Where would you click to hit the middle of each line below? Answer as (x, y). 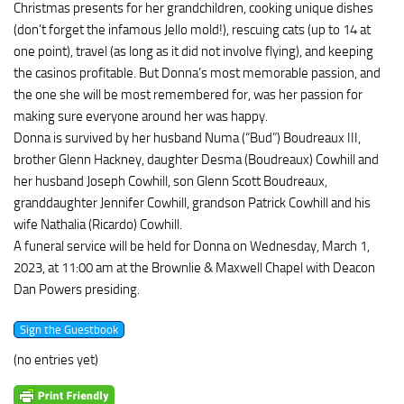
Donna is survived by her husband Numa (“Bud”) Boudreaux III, (187, 138)
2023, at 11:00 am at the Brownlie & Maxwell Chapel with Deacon (194, 268)
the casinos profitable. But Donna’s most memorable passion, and (197, 73)
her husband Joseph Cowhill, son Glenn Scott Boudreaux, (170, 181)
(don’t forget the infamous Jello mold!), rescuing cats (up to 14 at (192, 30)
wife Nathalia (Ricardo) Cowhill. (98, 225)
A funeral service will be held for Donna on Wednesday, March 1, (192, 246)
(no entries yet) (56, 360)
